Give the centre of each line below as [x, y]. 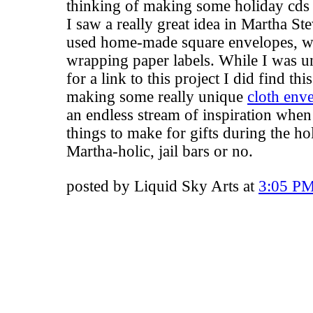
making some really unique [157, 97]
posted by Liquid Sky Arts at [162, 186]
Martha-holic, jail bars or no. [160, 151]
